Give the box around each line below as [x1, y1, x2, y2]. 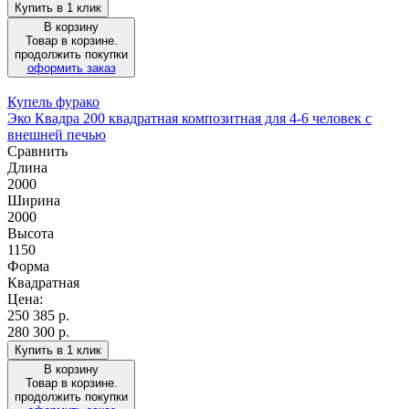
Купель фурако [7, 93, 100, 110]
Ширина [7, 192, 60, 208]
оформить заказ [26, 60, 116, 75]
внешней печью [7, 126, 106, 142]
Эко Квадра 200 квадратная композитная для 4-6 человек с [7, 110, 372, 126]
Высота [7, 225, 54, 241]
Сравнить [7, 142, 68, 159]
